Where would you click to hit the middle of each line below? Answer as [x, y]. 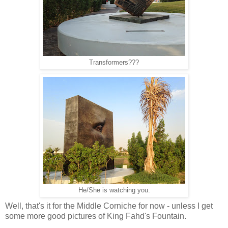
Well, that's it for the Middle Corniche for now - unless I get [109, 206]
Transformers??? [114, 62]
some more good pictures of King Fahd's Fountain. [96, 216]
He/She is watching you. [114, 190]
